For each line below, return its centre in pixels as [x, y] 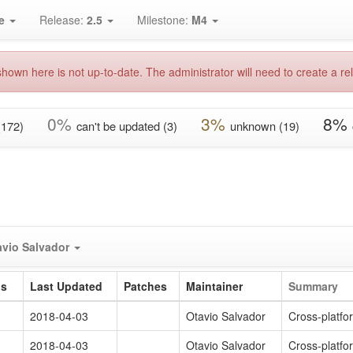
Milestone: [164, 20]
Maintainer [214, 286]
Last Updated [66, 286]
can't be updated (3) [127, 126]
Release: [63, 20]
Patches [145, 286]
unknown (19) [265, 126]
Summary [313, 286]
